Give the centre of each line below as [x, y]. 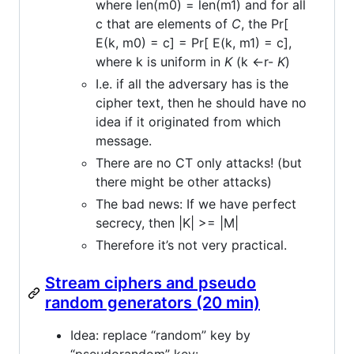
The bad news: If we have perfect [196, 203]
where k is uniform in [160, 61]
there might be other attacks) [184, 181]
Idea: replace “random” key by [160, 335]
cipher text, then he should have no [201, 102]
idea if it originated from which [188, 121]
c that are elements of [164, 23]
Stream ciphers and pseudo [151, 282]
